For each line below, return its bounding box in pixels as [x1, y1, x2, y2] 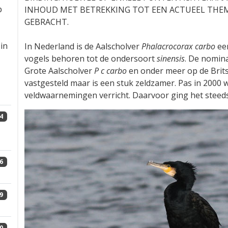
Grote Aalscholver [24, 65, 94, 76]
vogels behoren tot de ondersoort [24, 53, 157, 64]
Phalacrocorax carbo [141, 41, 215, 52]
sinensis [157, 53, 185, 64]
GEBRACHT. [24, 16, 69, 27]
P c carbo [94, 65, 127, 76]
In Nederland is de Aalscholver [24, 41, 141, 52]
